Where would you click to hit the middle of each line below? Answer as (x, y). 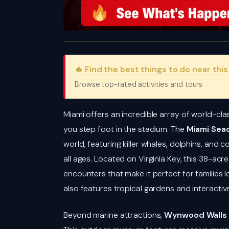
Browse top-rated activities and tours (139, 85)
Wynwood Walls (196, 215)
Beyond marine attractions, (114, 215)
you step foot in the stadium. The (125, 129)
